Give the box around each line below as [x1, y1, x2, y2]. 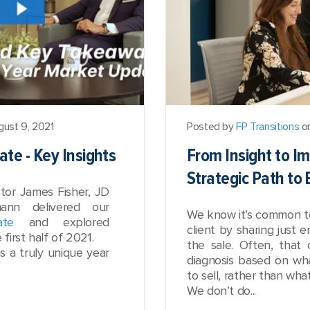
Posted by [187, 120, 237, 134]
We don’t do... [187, 283, 256, 298]
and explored [14, 215, 109, 230]
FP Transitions [236, 120, 300, 134]
